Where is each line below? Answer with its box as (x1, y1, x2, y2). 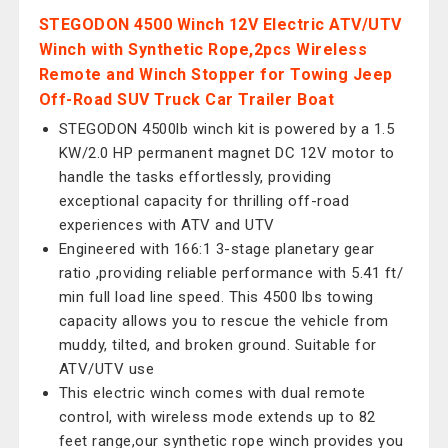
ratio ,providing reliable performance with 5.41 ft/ (58, 264, 404, 282)
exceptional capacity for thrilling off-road (58, 192, 350, 210)
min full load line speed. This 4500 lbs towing (58, 288, 374, 306)
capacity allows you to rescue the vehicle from (58, 312, 389, 330)
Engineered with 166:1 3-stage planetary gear (58, 240, 375, 258)
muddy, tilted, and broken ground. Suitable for (58, 336, 377, 354)
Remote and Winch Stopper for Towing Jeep (38, 65, 393, 84)
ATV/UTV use (58, 360, 155, 378)
